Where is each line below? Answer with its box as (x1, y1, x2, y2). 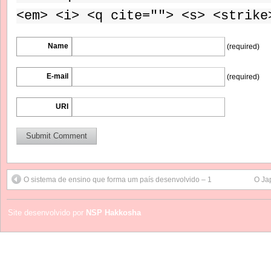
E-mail (47, 71, 68, 80)
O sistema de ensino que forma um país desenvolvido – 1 (24, 175, 212, 184)
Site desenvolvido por (8, 207, 86, 217)
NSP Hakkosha (86, 207, 141, 217)
